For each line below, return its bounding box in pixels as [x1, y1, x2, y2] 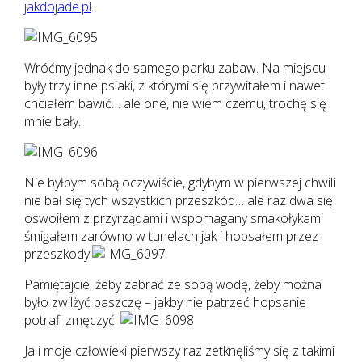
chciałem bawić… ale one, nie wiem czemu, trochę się [23, 94, 326, 112]
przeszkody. [23, 244, 92, 263]
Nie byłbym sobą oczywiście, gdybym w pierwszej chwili [23, 173, 335, 192]
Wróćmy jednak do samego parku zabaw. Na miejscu [23, 58, 326, 77]
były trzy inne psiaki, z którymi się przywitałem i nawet [23, 76, 325, 95]
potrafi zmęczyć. [23, 310, 120, 329]
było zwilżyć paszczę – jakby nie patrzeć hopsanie [23, 293, 306, 311]
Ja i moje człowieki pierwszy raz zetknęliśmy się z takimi [23, 341, 335, 360]
